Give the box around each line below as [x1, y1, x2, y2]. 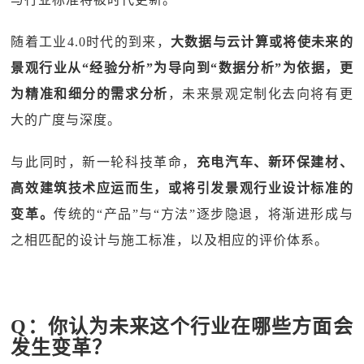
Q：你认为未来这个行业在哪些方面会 [11, 316, 353, 337]
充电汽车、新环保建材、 [196, 155, 353, 169]
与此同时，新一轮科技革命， [11, 155, 197, 169]
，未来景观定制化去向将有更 [167, 87, 353, 101]
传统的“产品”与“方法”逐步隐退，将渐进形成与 [54, 207, 353, 221]
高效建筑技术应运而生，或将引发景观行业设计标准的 [11, 181, 353, 195]
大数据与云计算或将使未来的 [170, 35, 353, 49]
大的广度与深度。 [11, 113, 122, 127]
